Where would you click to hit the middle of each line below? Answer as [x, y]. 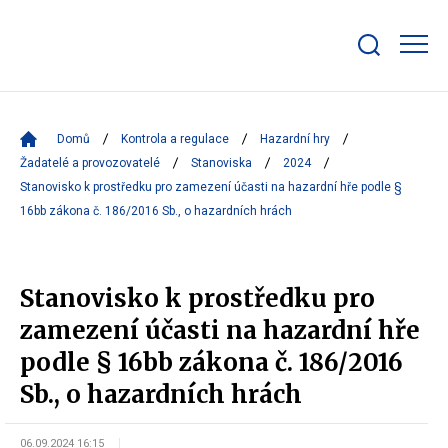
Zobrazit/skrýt [400, 62]
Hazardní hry [295, 139]
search [376, 77]
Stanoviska [221, 163]
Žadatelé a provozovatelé [90, 163]
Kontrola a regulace [175, 139]
